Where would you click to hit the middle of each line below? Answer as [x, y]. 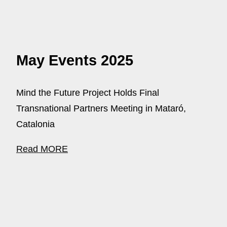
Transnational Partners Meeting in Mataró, [101, 108]
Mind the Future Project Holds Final [88, 92]
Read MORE [42, 149]
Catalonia [35, 124]
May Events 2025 [75, 61]
